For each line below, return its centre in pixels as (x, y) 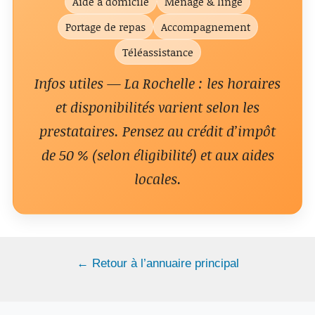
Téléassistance (157, 52)
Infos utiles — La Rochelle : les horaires (157, 83)
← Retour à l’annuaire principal (157, 263)
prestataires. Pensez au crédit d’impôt (157, 131)
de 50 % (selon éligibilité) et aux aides (157, 155)
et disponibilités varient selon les (157, 107)
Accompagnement (205, 27)
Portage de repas (105, 27)
